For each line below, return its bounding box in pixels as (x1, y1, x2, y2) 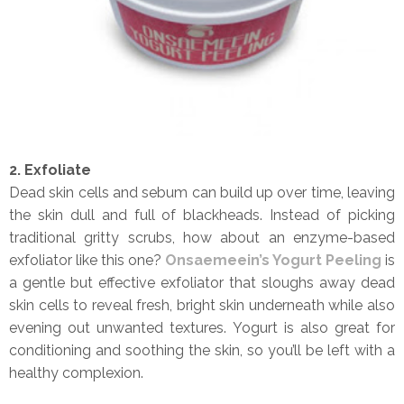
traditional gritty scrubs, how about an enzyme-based (9, 228, 395, 246)
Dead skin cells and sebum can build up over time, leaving (9, 183, 395, 201)
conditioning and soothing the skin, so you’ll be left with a (9, 341, 395, 359)
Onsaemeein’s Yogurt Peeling (165, 251, 381, 269)
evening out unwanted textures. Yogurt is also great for (9, 318, 395, 336)
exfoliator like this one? (9, 251, 165, 269)
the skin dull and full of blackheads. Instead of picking (9, 206, 395, 224)
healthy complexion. (9, 363, 143, 381)
